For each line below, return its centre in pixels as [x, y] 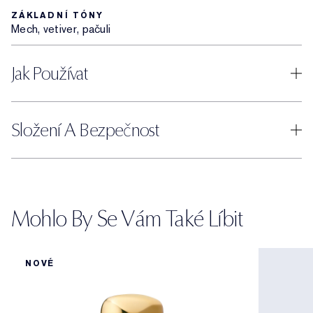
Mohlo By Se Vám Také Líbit [127, 219]
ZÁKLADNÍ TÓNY [57, 15]
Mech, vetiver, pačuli [61, 29]
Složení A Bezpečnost [85, 130]
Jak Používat [50, 73]
